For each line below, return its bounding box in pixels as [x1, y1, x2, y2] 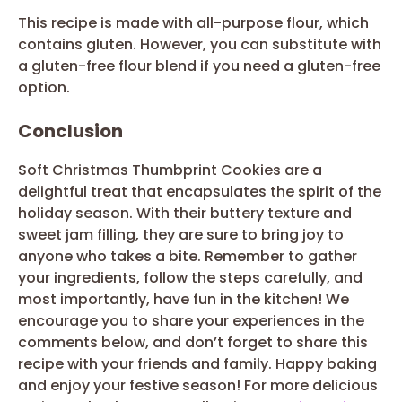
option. [18, 76, 70, 98]
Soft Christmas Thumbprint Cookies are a [18, 159, 322, 180]
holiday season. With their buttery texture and [18, 202, 352, 223]
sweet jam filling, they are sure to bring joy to [18, 223, 344, 245]
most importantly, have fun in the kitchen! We [18, 288, 349, 310]
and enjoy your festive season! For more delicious [18, 374, 378, 396]
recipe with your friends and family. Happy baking [18, 353, 377, 374]
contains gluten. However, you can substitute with [18, 33, 381, 55]
